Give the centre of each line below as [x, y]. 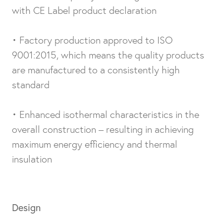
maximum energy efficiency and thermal [95, 144]
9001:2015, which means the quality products [108, 55]
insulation [32, 159]
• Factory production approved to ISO [92, 40]
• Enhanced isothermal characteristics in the [106, 114]
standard [31, 85]
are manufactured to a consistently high [96, 70]
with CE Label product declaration [84, 10]
